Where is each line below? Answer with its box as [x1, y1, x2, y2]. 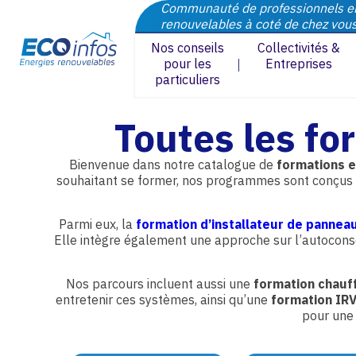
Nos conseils [150, 40, 224, 56]
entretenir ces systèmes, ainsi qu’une [56, 292, 271, 308]
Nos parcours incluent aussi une [65, 276, 253, 292]
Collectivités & [257, 40, 340, 56]
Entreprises [265, 56, 332, 72]
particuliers [154, 72, 220, 87]
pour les [163, 56, 211, 72]
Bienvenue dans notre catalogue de [68, 157, 277, 172]
